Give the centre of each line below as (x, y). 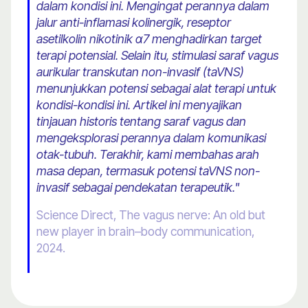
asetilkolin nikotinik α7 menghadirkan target (149, 39)
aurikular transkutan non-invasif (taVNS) (140, 72)
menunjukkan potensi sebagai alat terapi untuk (156, 89)
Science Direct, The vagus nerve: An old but (151, 215)
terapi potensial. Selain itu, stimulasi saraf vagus (157, 56)
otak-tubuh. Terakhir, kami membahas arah (148, 155)
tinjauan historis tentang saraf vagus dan (141, 122)
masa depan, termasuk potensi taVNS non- (148, 171)
